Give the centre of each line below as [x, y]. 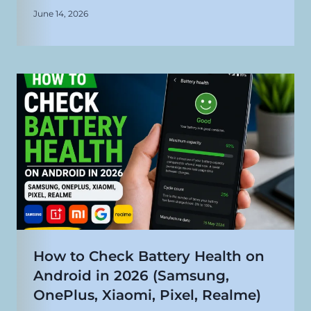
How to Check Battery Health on [149, 257]
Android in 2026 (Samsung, [131, 276]
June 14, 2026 [61, 14]
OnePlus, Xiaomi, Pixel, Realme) [147, 295]
